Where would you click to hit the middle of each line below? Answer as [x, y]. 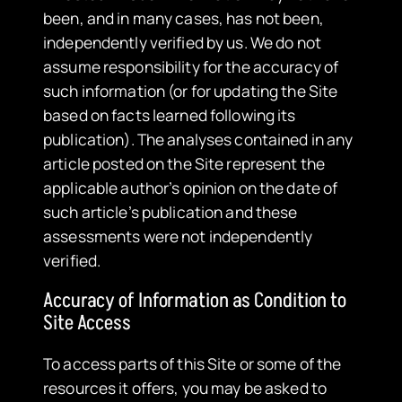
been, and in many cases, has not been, [184, 18]
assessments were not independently [178, 236]
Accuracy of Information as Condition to [195, 301]
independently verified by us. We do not [182, 43]
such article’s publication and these [170, 212]
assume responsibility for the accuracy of [191, 67]
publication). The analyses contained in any [198, 140]
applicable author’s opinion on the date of [191, 188]
